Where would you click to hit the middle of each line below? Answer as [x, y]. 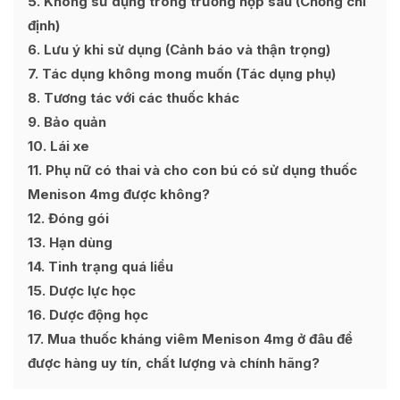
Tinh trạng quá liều [109, 267]
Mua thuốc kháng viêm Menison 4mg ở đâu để [198, 339]
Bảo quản [73, 122]
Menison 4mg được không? [119, 194]
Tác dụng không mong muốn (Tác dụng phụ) [187, 74]
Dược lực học [91, 291]
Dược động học [97, 315]
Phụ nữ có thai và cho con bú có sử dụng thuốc [200, 170]
